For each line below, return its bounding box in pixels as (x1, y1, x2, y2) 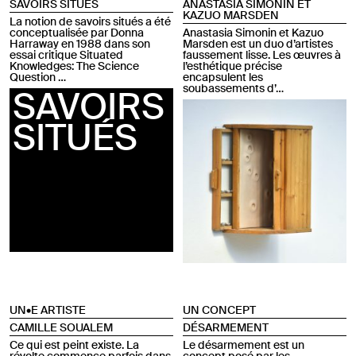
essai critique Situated (10, 48, 123, 63)
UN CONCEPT (182, 303, 256, 318)
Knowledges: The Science (10, 59, 139, 74)
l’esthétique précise (182, 59, 282, 74)
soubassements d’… (182, 81, 284, 96)
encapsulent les (182, 70, 263, 85)
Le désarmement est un (182, 338, 304, 353)
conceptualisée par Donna (10, 25, 144, 41)
